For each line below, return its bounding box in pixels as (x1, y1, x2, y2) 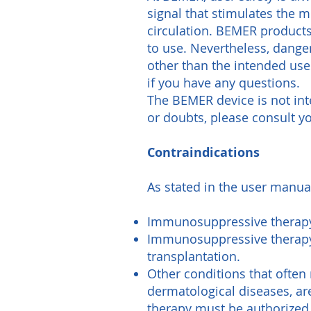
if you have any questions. (147, 74, 300, 91)
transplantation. (147, 248, 240, 264)
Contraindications (147, 144, 260, 161)
